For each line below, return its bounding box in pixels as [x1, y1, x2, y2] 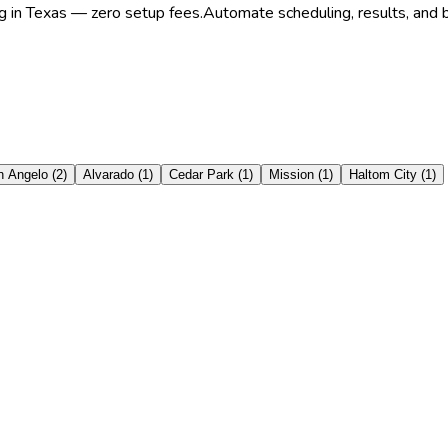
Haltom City [349, 167, 417, 183]
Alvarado [83, 167, 134, 183]
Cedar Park [169, 167, 234, 183]
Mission [269, 167, 314, 183]
